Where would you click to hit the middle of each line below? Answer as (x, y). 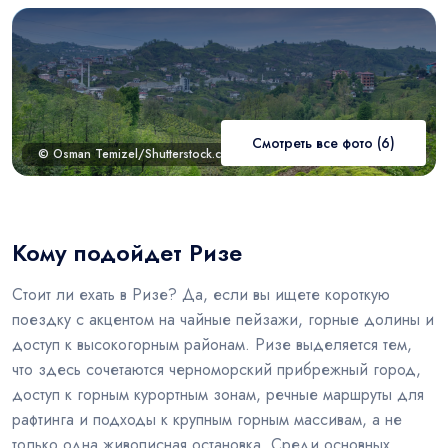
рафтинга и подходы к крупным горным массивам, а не (207, 419)
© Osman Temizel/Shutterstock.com (138, 153)
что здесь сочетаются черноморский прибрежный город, (216, 369)
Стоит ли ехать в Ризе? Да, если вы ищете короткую (201, 294)
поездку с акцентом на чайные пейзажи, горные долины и (223, 319)
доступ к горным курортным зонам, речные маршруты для (218, 394)
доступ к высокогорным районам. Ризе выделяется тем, (212, 344)
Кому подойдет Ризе (127, 252)
